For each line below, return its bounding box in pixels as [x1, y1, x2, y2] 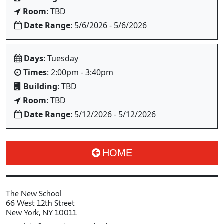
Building [23, 81, 57, 92]
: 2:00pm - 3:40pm [47, 67, 113, 78]
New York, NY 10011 [6, 208, 77, 217]
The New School [6, 189, 62, 198]
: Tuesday [43, 53, 78, 64]
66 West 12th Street [6, 199, 75, 207]
